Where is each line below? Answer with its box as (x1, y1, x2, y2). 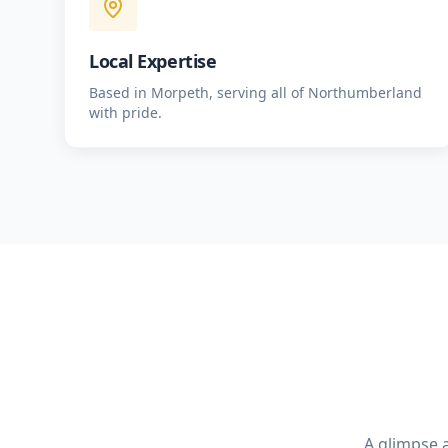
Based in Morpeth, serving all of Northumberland (89, 83, 422, 102)
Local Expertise (89, 49, 217, 73)
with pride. (89, 103, 162, 122)
